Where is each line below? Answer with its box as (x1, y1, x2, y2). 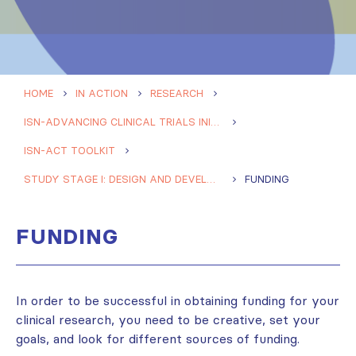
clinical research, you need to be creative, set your (16, 311, 320, 328)
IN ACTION (75, 87, 128, 100)
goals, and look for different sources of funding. (16, 331, 300, 347)
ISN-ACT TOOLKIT (24, 144, 115, 157)
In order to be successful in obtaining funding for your (16, 292, 339, 309)
